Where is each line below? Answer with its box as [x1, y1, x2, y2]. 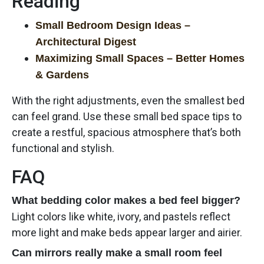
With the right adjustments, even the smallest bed [12, 94, 245, 107]
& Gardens [35, 68, 89, 81]
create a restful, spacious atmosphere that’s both [12, 126, 241, 138]
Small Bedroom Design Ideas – [35, 19, 190, 31]
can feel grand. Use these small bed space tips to [12, 110, 242, 123]
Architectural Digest [35, 35, 136, 48]
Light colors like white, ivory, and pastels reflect [12, 210, 230, 223]
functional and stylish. [12, 141, 114, 154]
